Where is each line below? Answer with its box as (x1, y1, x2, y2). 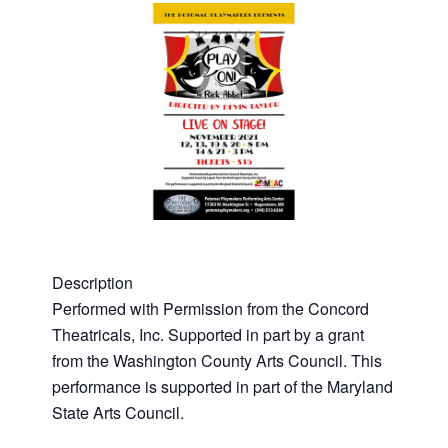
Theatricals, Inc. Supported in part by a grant (52, 323, 365, 347)
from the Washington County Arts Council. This (52, 349, 383, 373)
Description (52, 271, 134, 295)
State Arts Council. (52, 401, 185, 425)
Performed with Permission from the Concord (52, 297, 370, 321)
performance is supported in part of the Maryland (52, 375, 394, 399)
